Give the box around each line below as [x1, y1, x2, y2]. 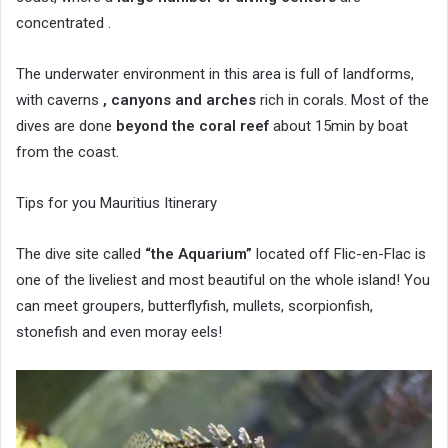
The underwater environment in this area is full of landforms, [16, 65, 414, 84]
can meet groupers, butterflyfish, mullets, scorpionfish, [16, 297, 373, 316]
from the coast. [16, 143, 119, 162]
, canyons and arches [103, 91, 256, 110]
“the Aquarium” [145, 245, 252, 264]
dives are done [16, 117, 116, 136]
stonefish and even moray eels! [16, 323, 222, 342]
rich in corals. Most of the [256, 91, 429, 110]
